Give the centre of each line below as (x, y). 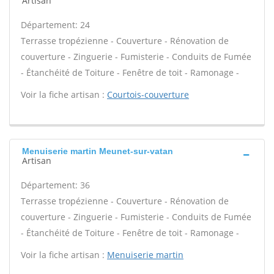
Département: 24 (55, 25)
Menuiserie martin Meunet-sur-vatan (98, 151)
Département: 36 (55, 185)
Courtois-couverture (148, 94)
